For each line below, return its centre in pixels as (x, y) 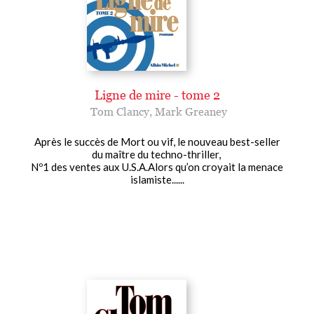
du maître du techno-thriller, (157, 154)
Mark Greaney (191, 111)
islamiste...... (157, 179)
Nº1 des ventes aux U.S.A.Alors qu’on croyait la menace (157, 166)
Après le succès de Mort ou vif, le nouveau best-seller (157, 141)
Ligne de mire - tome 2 (157, 95)
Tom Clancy (120, 111)
